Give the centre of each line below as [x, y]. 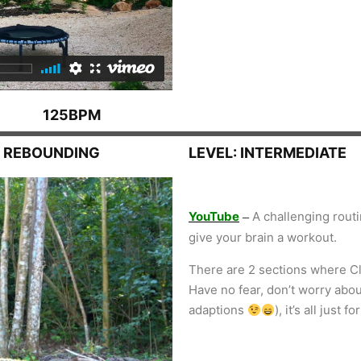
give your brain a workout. [263, 238]
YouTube [214, 217]
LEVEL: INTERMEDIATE [268, 153]
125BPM [72, 115]
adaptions [218, 310]
